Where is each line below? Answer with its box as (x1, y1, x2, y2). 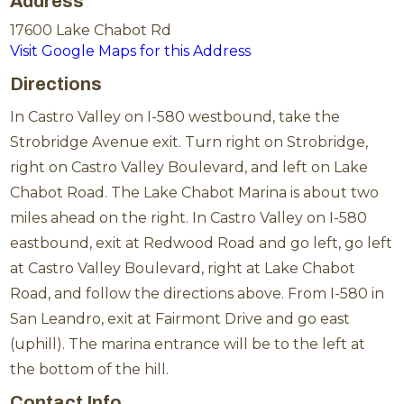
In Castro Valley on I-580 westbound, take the (10, 108, 341, 126)
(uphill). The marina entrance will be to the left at (10, 335, 366, 353)
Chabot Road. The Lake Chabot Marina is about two (10, 184, 380, 202)
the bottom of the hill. (10, 361, 170, 379)
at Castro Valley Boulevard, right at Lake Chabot (10, 260, 356, 278)
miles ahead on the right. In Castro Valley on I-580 (10, 209, 368, 227)
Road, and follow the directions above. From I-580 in (10, 285, 385, 303)
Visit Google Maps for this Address (10, 42, 252, 60)
